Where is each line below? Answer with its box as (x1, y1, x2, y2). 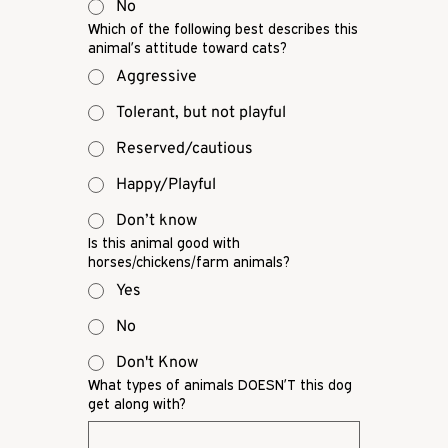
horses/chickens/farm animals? (88, 253, 290, 271)
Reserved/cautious (116, 139, 253, 160)
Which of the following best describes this (88, 20, 358, 38)
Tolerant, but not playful (116, 103, 286, 124)
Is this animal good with (88, 234, 240, 252)
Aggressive (116, 67, 197, 88)
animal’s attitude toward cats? (88, 39, 287, 57)
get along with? (88, 395, 186, 413)
